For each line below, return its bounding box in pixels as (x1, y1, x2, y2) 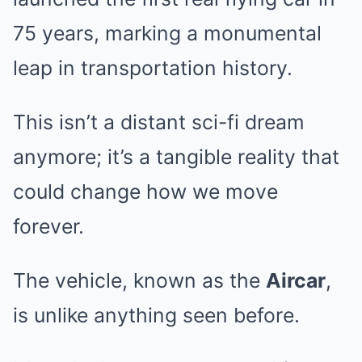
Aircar (266, 268, 326, 293)
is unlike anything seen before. (13, 303, 300, 327)
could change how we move (13, 179, 278, 204)
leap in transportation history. (13, 56, 293, 80)
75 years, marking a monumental (13, 21, 322, 45)
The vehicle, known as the (13, 268, 266, 293)
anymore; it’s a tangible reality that (13, 145, 339, 169)
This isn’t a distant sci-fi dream (13, 110, 305, 134)
